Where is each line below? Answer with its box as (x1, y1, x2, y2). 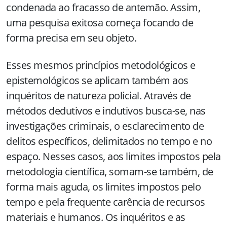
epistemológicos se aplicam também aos (6, 73, 188, 87)
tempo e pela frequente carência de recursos (6, 195, 205, 209)
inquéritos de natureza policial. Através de (6, 89, 191, 102)
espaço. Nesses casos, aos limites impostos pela (6, 149, 221, 163)
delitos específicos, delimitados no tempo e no (6, 134, 212, 148)
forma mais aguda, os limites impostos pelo (6, 180, 201, 194)
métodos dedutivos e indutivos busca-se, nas (6, 104, 206, 118)
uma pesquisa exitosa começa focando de (6, 16, 193, 29)
